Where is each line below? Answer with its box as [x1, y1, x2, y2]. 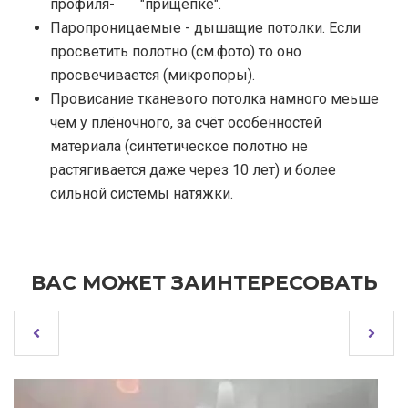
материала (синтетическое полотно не [50, 138, 308, 156]
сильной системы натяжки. [50, 185, 233, 203]
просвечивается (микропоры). [50, 66, 255, 85]
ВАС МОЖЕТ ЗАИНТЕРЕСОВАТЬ [30, 270, 378, 296]
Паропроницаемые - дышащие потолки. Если [50, 19, 361, 37]
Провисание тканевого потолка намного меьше [50, 90, 379, 108]
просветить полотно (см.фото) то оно [50, 43, 301, 61]
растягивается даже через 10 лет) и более [50, 161, 336, 179]
